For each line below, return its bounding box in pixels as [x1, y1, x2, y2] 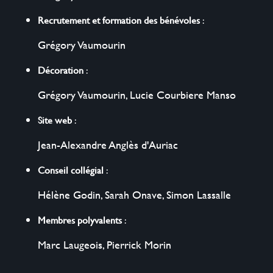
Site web [38, 112, 73, 127]
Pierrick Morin [107, 236, 172, 253]
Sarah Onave [105, 186, 163, 203]
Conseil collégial [38, 162, 104, 177]
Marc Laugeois [38, 236, 103, 253]
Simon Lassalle [166, 186, 232, 203]
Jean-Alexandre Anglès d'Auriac [38, 136, 179, 153]
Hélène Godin [38, 186, 101, 203]
